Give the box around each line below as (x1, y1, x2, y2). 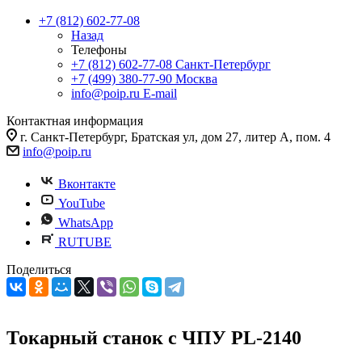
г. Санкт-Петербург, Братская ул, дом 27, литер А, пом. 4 (20, 130, 330, 144)
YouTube (58, 196, 105, 210)
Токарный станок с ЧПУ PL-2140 (6, 326, 301, 348)
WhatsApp (58, 216, 113, 229)
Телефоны (71, 43, 127, 57)
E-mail (143, 86, 177, 100)
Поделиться (6, 263, 71, 276)
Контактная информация (6, 114, 143, 128)
